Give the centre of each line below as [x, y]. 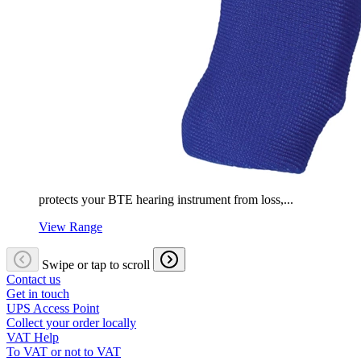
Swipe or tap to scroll [96, 265]
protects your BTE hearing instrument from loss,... [166, 200]
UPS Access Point [53, 309]
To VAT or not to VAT [64, 352]
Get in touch [38, 294]
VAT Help [33, 338]
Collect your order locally [71, 323]
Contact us [33, 280]
